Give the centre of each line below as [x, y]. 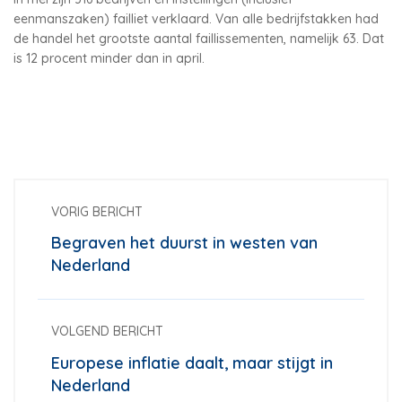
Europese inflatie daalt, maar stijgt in [192, 363]
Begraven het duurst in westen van [184, 243]
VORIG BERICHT [97, 211]
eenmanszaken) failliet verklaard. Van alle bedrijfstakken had [196, 18]
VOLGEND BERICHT [107, 332]
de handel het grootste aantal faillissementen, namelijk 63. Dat [199, 38]
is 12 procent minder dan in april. [109, 58]
